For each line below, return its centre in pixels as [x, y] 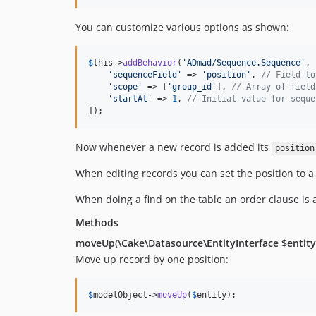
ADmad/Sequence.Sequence [244, 63]
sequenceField [145, 75]
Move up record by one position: [152, 260]
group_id [192, 87]
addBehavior [150, 63]
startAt [130, 99]
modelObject [120, 295]
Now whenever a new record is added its [174, 147]
